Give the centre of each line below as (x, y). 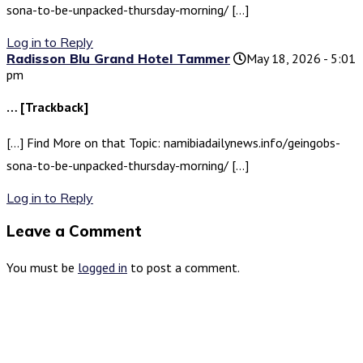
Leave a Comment (74, 231)
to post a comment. (184, 267)
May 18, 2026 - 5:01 (301, 59)
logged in (102, 267)
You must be (42, 267)
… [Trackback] (47, 107)
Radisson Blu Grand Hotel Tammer (118, 59)
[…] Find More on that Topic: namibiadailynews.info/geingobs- (173, 143)
